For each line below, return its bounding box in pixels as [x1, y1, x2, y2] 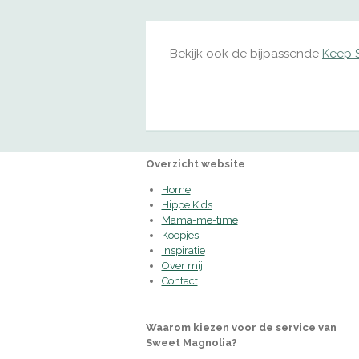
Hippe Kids [161, 198, 212, 211]
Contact [161, 274, 198, 287]
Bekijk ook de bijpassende [170, 46, 322, 61]
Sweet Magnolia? [146, 336, 237, 349]
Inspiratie [161, 244, 205, 256]
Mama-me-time [161, 213, 238, 226]
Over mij [161, 259, 203, 272]
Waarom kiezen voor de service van [146, 321, 337, 333]
